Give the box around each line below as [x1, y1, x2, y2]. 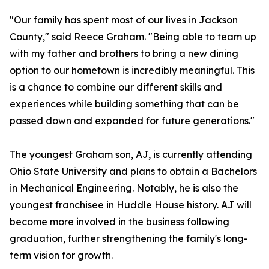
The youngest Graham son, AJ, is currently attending [10, 148, 252, 161]
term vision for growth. [10, 249, 113, 262]
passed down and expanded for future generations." [10, 115, 255, 127]
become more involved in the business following [10, 216, 229, 228]
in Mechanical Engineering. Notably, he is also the [10, 182, 238, 195]
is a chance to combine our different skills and [10, 81, 222, 94]
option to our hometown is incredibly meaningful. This [10, 64, 255, 77]
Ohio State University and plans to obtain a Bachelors [10, 165, 257, 178]
